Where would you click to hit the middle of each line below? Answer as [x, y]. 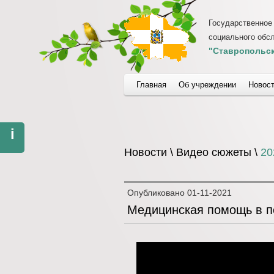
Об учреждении [207, 85]
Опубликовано [157, 193]
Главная [151, 85]
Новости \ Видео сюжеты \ [192, 152]
